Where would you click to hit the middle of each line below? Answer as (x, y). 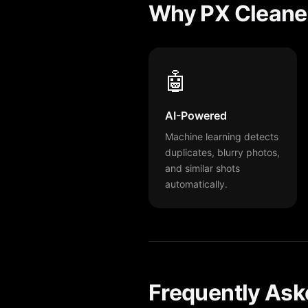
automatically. (196, 184)
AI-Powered (196, 115)
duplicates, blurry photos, (222, 152)
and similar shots (202, 168)
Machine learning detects (222, 136)
